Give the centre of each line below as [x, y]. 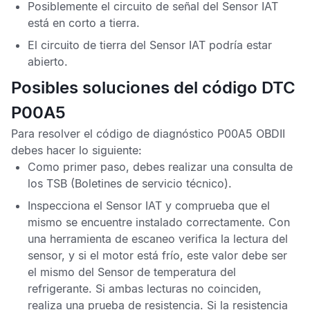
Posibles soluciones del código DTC [153, 88]
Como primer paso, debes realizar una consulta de [160, 167]
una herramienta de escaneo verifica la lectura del [158, 239]
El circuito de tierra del [89, 45]
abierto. [48, 62]
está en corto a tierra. [84, 23]
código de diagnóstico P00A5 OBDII [191, 134]
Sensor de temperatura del [167, 272]
